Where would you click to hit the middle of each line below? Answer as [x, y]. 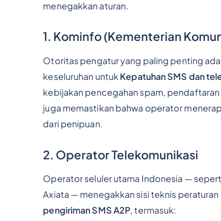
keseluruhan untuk [82, 77]
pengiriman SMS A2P [87, 210]
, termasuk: [153, 210]
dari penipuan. [73, 124]
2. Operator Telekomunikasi [121, 154]
